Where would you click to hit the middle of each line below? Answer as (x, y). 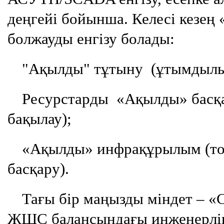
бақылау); (40, 119)
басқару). (38, 169)
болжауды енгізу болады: (91, 39)
